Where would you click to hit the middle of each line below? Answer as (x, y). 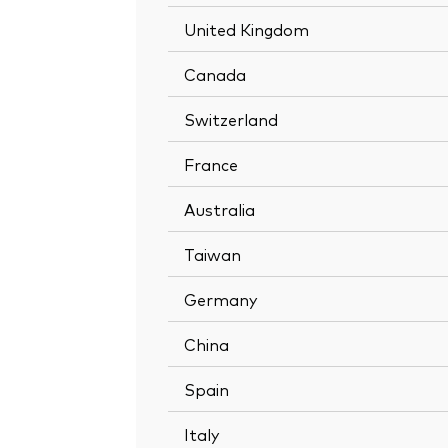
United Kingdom (246, 28)
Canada (215, 73)
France (211, 163)
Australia (219, 208)
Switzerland (231, 118)
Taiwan (212, 253)
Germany (220, 298)
